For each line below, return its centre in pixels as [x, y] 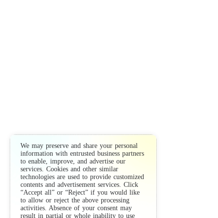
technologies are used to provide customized [82, 177]
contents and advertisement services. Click [79, 185]
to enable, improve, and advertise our [73, 161]
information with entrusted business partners [82, 154]
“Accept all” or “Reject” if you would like [80, 192]
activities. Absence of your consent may [76, 208]
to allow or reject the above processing [75, 200]
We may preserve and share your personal [79, 146]
